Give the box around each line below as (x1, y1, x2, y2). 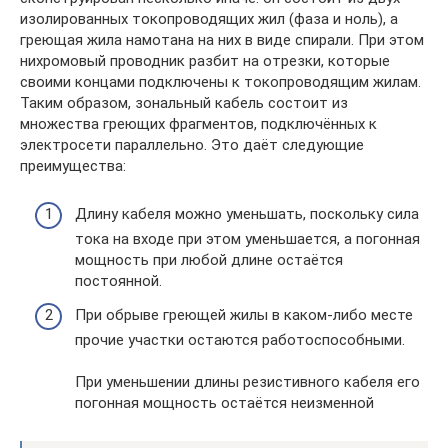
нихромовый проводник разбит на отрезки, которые (20, 51, 390, 70)
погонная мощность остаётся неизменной (75, 393, 374, 412)
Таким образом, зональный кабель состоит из (20, 93, 348, 112)
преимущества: (20, 156, 126, 175)
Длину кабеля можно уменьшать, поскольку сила (75, 205, 419, 223)
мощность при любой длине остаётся (75, 251, 343, 269)
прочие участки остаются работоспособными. (75, 330, 405, 349)
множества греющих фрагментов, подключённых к (20, 114, 377, 133)
